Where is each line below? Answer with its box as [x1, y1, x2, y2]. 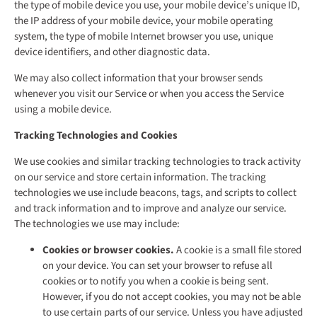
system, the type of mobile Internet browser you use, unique [14, 29, 273, 45]
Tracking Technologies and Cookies [14, 128, 178, 144]
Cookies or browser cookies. [42, 243, 174, 258]
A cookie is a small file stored [174, 243, 301, 258]
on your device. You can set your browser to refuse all [42, 258, 272, 274]
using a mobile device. [14, 102, 112, 117]
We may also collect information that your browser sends [14, 71, 263, 86]
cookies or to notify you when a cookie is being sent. [42, 274, 269, 289]
